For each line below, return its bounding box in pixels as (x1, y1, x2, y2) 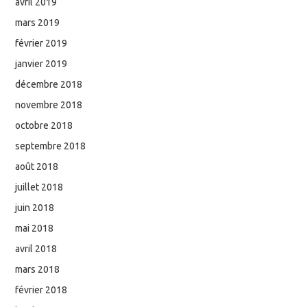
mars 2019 (15, 17, 60, 29)
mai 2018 (15, 223, 54, 234)
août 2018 (15, 161, 59, 173)
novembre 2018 (15, 99, 83, 111)
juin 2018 (15, 202, 55, 214)
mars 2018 (15, 264, 60, 275)
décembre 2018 (15, 79, 83, 90)
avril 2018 (15, 243, 58, 255)
